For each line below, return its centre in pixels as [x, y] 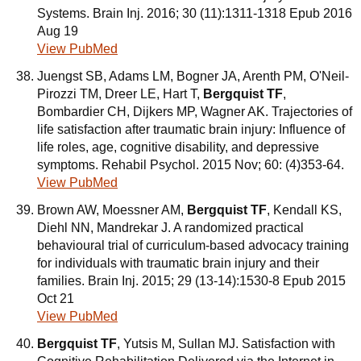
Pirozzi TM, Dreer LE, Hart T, [120, 94]
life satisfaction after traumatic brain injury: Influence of [191, 129]
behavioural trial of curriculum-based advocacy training [193, 245]
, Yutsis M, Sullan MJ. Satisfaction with [226, 344]
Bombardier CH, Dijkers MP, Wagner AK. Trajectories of [195, 112]
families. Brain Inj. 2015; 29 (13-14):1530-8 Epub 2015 [191, 281]
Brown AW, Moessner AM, [112, 210]
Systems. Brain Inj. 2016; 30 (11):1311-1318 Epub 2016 [195, 13]
